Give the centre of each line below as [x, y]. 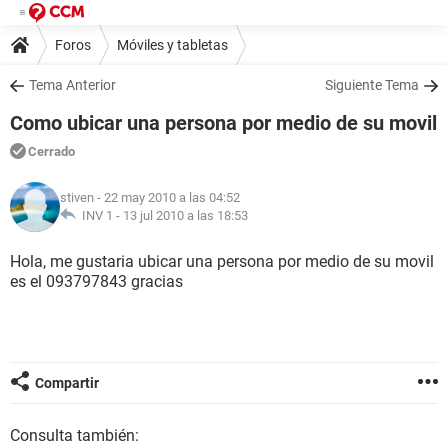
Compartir [67, 383]
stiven [77, 197]
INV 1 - [99, 215]
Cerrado [51, 151]
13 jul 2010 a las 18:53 [185, 215]
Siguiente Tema [372, 85]
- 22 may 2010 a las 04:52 [167, 197]
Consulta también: [74, 435]
